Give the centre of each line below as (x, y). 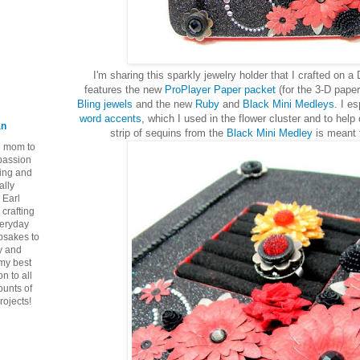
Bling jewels (105, 104)
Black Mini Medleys (288, 104)
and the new (164, 104)
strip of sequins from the (168, 133)
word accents (110, 118)
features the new (124, 89)
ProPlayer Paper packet (221, 89)
